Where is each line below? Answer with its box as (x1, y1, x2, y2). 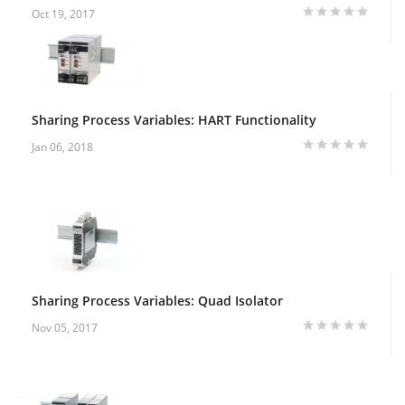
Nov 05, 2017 (32, 319, 98, 335)
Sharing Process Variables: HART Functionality (32, 110, 316, 128)
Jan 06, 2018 (32, 138, 93, 155)
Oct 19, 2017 (32, 5, 95, 22)
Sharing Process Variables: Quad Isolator (32, 291, 283, 309)
